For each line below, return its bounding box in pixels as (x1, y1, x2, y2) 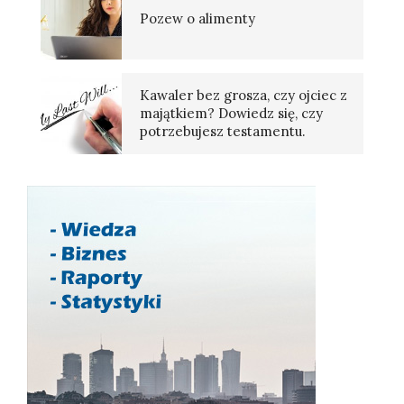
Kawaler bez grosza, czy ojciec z (140, 87, 347, 105)
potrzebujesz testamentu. (140, 123, 306, 141)
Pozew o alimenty (140, 10, 255, 28)
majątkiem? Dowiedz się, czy (140, 105, 323, 123)
